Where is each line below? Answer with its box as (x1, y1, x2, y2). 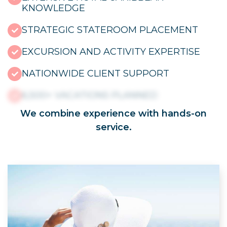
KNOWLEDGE (22, 3, 85, 14)
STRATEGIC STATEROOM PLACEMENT (22, 24, 198, 36)
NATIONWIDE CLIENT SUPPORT (22, 68, 169, 80)
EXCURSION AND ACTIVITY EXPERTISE (22, 46, 200, 58)
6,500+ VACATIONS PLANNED (22, 90, 158, 101)
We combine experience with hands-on (20, 108, 207, 120)
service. (95, 122, 132, 133)
